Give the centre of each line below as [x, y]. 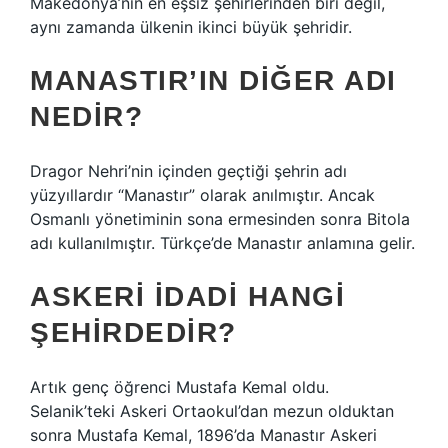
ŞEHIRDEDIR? [133, 332]
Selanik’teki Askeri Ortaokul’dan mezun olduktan [212, 411]
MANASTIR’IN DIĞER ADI [213, 80]
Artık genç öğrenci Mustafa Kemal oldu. [179, 387]
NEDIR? [86, 116]
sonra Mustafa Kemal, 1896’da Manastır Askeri [203, 435]
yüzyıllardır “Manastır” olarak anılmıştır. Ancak [202, 195]
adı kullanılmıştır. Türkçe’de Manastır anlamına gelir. [222, 243]
